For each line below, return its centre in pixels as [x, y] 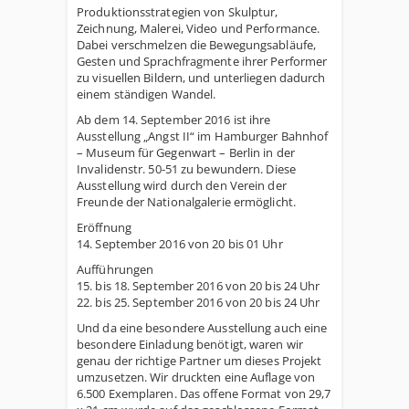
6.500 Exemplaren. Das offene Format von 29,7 [204, 393]
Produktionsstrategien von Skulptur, [178, 12]
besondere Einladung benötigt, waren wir [190, 344]
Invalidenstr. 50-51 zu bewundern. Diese [186, 169]
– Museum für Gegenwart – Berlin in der [186, 152]
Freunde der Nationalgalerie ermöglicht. [186, 202]
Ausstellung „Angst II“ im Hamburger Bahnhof [203, 136]
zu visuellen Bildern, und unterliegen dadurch [201, 78]
